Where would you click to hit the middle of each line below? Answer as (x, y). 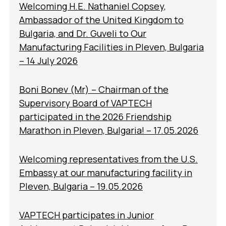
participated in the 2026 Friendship (95, 117)
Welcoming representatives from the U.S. (108, 159)
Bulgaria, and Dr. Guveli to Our (83, 33)
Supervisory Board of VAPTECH (86, 103)
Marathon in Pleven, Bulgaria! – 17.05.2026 (109, 130)
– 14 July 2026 (48, 61)
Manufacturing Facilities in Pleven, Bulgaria (111, 47)
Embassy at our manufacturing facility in (106, 173)
